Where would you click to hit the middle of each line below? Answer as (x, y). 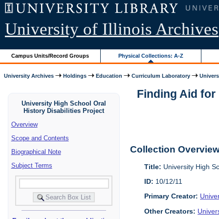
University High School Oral (64, 103)
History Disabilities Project (64, 110)
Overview (24, 124)
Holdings (75, 76)
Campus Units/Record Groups (50, 55)
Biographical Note (36, 152)
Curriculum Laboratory (161, 76)
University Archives (29, 76)
